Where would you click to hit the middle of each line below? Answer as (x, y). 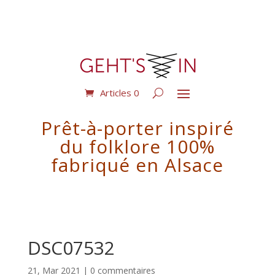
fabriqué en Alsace (137, 165)
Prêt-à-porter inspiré (137, 128)
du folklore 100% (137, 146)
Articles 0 (119, 93)
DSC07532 (71, 248)
